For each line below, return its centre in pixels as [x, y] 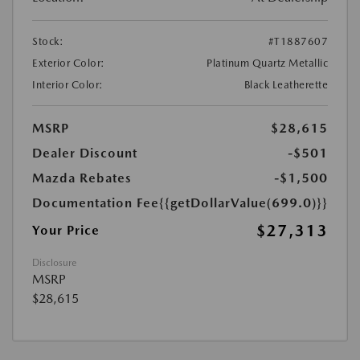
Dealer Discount [85, 153]
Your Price [66, 231]
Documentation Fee [96, 203]
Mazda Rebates [82, 178]
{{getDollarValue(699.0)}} [243, 203]
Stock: [48, 42]
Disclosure [54, 263]
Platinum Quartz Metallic [267, 63]
